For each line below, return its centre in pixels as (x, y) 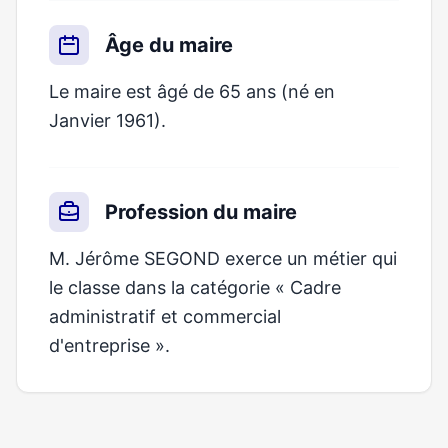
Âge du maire (169, 45)
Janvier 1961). (107, 120)
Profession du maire (201, 212)
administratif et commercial (165, 316)
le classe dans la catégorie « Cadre (195, 287)
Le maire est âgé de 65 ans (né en (192, 91)
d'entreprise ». (109, 345)
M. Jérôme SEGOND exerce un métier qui (223, 258)
